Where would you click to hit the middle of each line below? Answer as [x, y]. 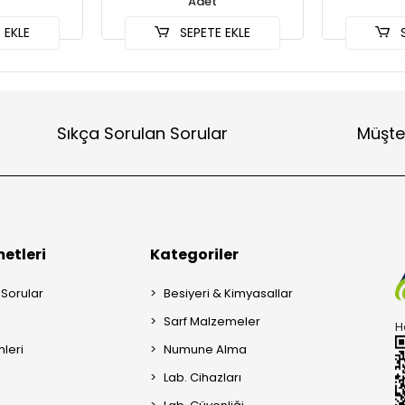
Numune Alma [206, 349]
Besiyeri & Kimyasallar [229, 293]
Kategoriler [195, 254]
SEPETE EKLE [214, 33]
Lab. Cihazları [203, 377]
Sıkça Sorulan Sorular [142, 133]
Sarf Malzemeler [212, 321]
